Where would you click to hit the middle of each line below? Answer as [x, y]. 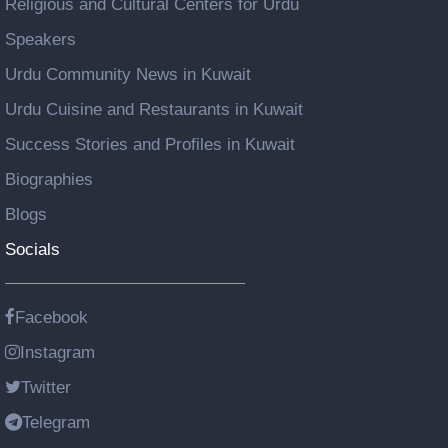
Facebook [51, 316]
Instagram [57, 351]
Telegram [56, 421]
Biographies [49, 178]
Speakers [40, 38]
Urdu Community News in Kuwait [128, 73]
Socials [32, 248]
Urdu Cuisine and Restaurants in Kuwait [154, 108]
